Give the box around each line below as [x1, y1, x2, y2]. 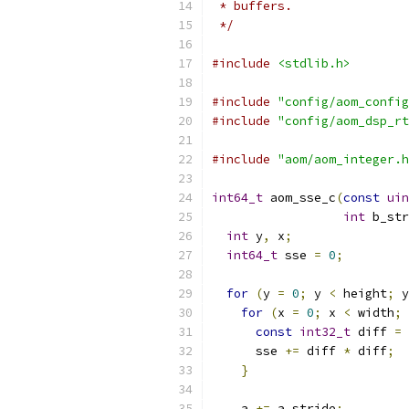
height [336, 286, 387, 301]
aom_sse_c [263, 190, 336, 205]
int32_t [299, 324, 351, 340]
